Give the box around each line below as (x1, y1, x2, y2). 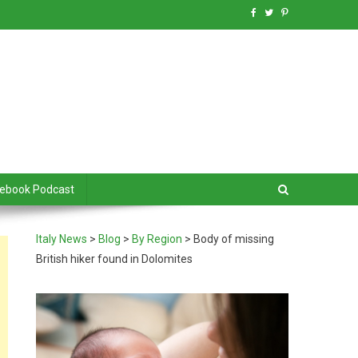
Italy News (36, 233, 88, 245)
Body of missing (193, 233, 275, 245)
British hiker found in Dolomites (36, 253, 193, 265)
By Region (132, 233, 183, 245)
